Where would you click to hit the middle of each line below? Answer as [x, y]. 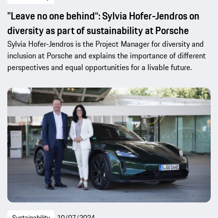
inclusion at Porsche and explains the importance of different [107, 55]
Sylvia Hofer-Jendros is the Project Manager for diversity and [106, 44]
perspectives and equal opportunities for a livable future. [100, 67]
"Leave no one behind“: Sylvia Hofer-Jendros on [103, 16]
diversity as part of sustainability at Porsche [98, 30]
